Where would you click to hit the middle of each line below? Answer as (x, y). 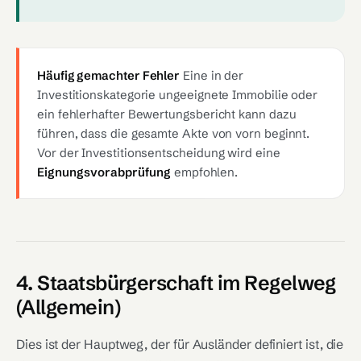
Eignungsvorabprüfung (104, 172)
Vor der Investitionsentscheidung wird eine (159, 153)
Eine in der (212, 75)
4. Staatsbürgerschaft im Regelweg (176, 283)
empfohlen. (205, 172)
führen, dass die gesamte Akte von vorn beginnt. (174, 133)
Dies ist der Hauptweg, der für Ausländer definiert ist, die (180, 344)
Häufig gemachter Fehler (109, 75)
